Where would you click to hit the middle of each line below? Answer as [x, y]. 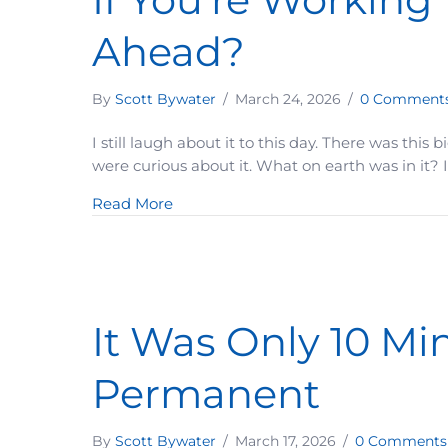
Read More [132, 203]
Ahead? [168, 51]
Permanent [206, 393]
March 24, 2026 [290, 99]
